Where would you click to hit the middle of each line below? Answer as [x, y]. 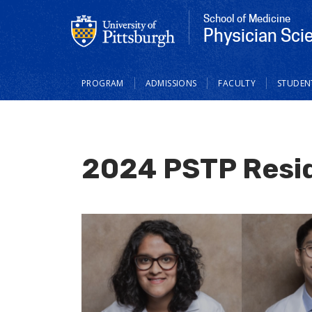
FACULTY [237, 83]
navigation [108, 91]
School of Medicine [247, 19]
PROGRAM [103, 83]
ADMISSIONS [171, 83]
